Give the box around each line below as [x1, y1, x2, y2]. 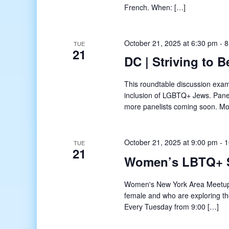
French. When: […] [124, 2, 186, 12]
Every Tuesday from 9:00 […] [124, 201, 219, 212]
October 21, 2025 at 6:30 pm [124, 37, 218, 48]
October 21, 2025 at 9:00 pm [124, 136, 218, 147]
